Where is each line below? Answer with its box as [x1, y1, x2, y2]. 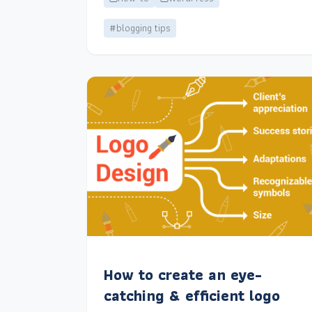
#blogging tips [109, 20, 171, 36]
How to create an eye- [103, 262, 262, 287]
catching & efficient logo [103, 283, 280, 308]
